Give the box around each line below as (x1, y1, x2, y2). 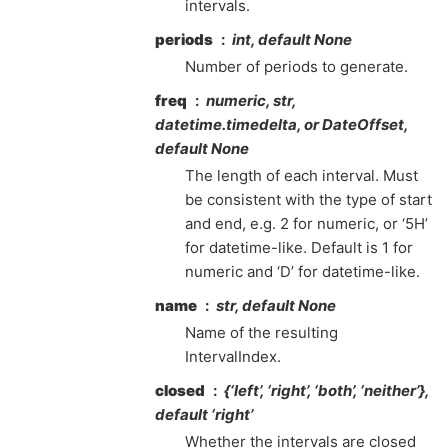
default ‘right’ (155, 405, 253, 424)
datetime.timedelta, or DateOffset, (155, 115, 408, 134)
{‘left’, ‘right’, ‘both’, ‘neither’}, (224, 381, 429, 400)
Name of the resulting (185, 323, 338, 342)
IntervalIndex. (185, 347, 281, 366)
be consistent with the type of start (185, 190, 432, 209)
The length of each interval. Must (185, 166, 418, 185)
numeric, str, (206, 91, 296, 110)
